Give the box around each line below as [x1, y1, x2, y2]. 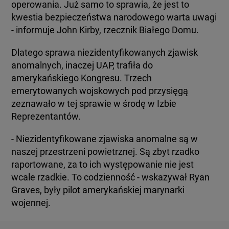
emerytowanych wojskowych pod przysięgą [11, 85, 189, 96]
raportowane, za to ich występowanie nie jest [11, 159, 194, 170]
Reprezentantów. [11, 111, 81, 122]
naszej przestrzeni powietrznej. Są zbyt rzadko [11, 146, 200, 157]
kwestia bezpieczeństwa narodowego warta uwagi [11, 12, 217, 22]
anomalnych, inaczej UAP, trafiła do [11, 60, 153, 71]
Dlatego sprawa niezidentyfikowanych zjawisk [11, 47, 198, 58]
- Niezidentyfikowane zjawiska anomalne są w [11, 133, 198, 144]
